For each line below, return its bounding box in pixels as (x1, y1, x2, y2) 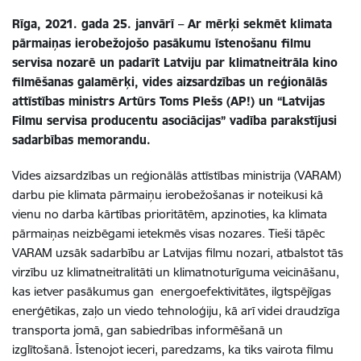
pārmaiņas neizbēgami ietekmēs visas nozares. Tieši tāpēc (12, 225, 325, 241)
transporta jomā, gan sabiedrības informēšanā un (12, 322, 283, 338)
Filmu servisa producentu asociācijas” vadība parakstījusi (12, 112, 337, 128)
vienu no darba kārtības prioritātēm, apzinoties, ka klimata (12, 205, 327, 222)
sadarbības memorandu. (12, 131, 159, 147)
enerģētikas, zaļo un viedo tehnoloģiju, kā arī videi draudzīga (12, 302, 340, 318)
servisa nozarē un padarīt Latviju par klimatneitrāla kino (12, 54, 338, 70)
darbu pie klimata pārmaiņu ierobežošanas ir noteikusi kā (12, 186, 323, 202)
